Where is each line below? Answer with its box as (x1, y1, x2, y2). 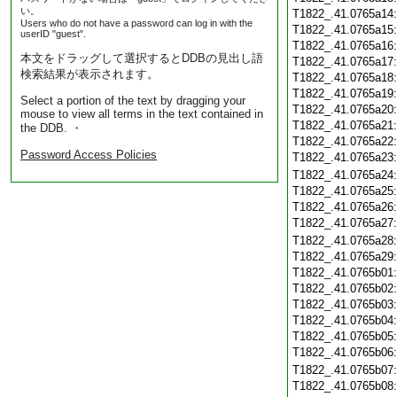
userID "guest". (20, 28, 86, 39)
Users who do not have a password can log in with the (20, 18, 253, 28)
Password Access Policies (20, 148, 157, 161)
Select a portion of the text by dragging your (20, 94, 245, 107)
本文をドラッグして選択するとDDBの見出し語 (20, 51, 263, 65)
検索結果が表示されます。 (20, 67, 159, 81)
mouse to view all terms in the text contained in (20, 107, 263, 121)
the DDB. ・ (20, 121, 82, 135)
